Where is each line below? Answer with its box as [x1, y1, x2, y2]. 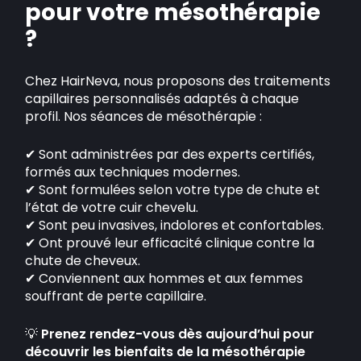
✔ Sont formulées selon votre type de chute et [25, 180, 321, 199]
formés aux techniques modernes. [25, 163, 241, 181]
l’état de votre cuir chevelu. [25, 198, 199, 217]
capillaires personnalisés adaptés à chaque [25, 89, 300, 108]
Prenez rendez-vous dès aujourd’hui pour [41, 325, 315, 343]
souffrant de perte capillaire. [25, 287, 207, 305]
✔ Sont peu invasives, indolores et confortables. [25, 216, 325, 234]
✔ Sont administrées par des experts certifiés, [25, 145, 315, 164]
